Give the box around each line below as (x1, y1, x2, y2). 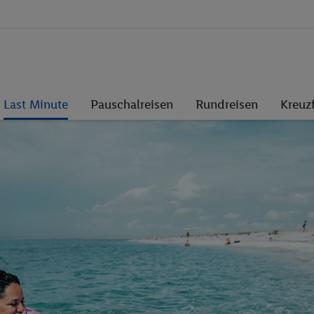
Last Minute (4, 97, 68, 112)
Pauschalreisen (90, 97, 173, 112)
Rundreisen (196, 97, 258, 112)
